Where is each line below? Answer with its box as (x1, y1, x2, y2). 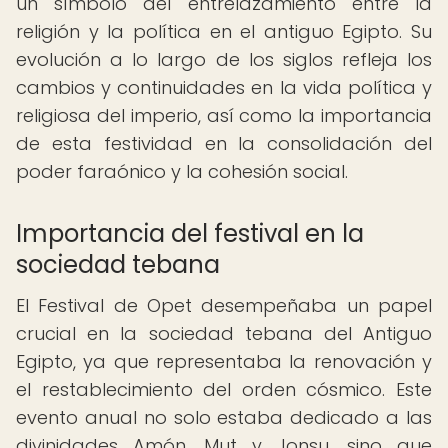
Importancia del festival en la (16, 217, 364, 250)
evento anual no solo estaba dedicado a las (16, 405, 432, 430)
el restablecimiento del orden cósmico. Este (16, 377, 432, 402)
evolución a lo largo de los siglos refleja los (16, 47, 432, 72)
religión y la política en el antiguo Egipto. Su (16, 19, 432, 44)
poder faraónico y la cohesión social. (16, 159, 348, 184)
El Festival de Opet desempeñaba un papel (16, 293, 432, 318)
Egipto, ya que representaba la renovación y (16, 349, 432, 374)
